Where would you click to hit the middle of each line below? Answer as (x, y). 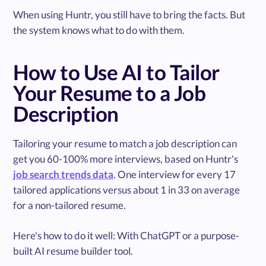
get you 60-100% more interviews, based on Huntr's (126, 159)
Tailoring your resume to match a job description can (125, 143)
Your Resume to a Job (110, 92)
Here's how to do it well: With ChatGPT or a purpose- (126, 235)
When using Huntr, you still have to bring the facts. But (129, 14)
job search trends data (64, 174)
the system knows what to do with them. (99, 30)
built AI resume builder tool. (73, 251)
